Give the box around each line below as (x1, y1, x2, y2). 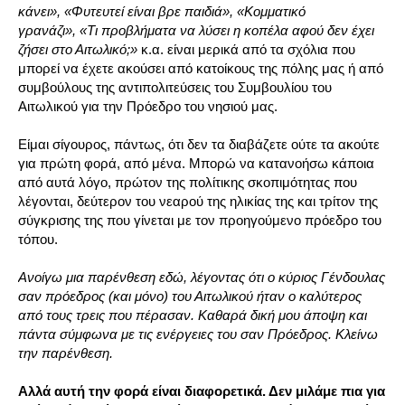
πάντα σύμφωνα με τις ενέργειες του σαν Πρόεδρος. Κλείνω (18, 326, 378, 343)
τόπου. (18, 231, 58, 248)
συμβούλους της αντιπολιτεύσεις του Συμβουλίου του (18, 80, 332, 96)
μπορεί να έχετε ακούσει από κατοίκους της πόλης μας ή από (18, 61, 383, 77)
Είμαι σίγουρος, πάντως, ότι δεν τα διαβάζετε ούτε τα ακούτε (18, 137, 380, 153)
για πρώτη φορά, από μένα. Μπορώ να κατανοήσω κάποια (18, 155, 374, 172)
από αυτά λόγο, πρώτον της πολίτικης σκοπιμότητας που (18, 174, 357, 191)
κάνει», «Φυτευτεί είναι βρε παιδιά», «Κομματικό (18, 4, 306, 20)
